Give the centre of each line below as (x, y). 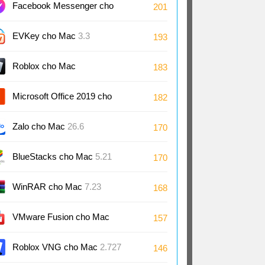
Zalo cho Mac (40, 126)
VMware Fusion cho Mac (61, 217)
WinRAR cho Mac (49, 187)
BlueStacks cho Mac (54, 156)
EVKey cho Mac (45, 36)
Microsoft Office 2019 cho (62, 96)
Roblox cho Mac (44, 66)
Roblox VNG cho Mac (56, 247)
